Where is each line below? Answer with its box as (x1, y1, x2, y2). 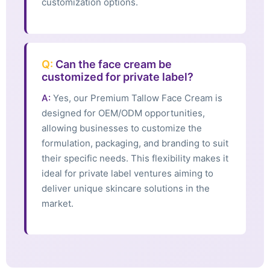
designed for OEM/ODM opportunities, (42, 107, 205, 119)
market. (42, 197, 74, 209)
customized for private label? (42, 70, 193, 83)
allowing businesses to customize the (42, 122, 202, 134)
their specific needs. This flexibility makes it (42, 152, 228, 164)
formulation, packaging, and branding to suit (42, 137, 228, 149)
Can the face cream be (53, 57, 172, 71)
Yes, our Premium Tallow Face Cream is (51, 92, 222, 104)
